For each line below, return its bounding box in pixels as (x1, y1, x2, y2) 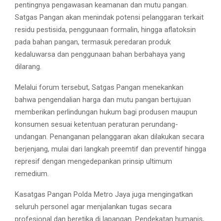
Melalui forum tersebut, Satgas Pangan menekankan (15, 83, 184, 92)
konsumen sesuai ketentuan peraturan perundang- (15, 120, 178, 129)
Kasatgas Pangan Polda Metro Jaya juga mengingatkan (15, 190, 193, 199)
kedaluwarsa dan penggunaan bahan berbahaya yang (15, 50, 185, 59)
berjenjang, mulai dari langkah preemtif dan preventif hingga (15, 145, 206, 154)
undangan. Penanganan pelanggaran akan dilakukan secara (15, 132, 204, 142)
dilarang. (15, 62, 41, 72)
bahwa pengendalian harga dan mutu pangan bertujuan (15, 95, 191, 105)
